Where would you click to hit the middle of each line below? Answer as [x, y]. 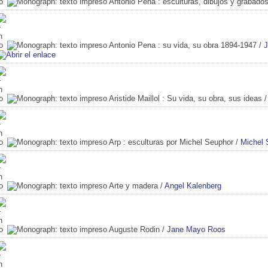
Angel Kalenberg [193, 185]
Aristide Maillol [134, 98]
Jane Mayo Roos [196, 229]
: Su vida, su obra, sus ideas [211, 98]
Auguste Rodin [134, 229]
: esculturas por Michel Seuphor [177, 142]
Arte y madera [133, 185]
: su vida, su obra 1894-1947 [206, 45]
